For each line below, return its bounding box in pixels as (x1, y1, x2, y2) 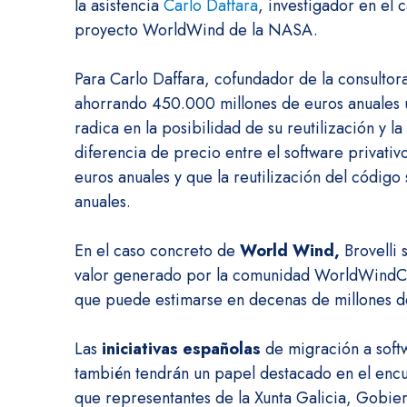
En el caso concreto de (74, 238, 240, 263)
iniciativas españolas (102, 336, 261, 361)
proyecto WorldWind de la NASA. (74, 17, 318, 42)
